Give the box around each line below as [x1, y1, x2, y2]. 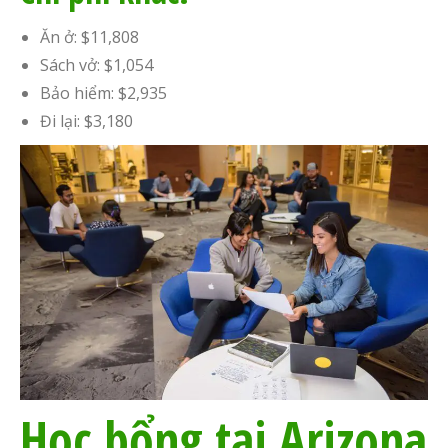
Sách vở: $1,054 [40, 54, 153, 76]
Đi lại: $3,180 [40, 110, 133, 132]
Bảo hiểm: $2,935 [40, 82, 167, 104]
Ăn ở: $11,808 [40, 26, 139, 48]
